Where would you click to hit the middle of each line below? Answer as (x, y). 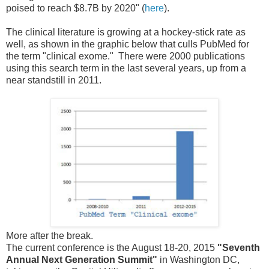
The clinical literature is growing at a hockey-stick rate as (126, 32)
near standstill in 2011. (54, 80)
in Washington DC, (198, 259)
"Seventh (239, 247)
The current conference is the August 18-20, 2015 (112, 247)
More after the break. (50, 235)
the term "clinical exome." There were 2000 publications (125, 56)
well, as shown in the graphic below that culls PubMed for (128, 44)
